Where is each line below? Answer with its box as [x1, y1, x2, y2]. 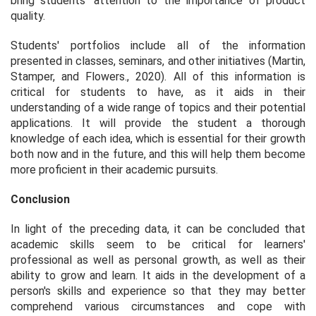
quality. [11, 8, 45, 23]
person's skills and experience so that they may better [11, 284, 305, 298]
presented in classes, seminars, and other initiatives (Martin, [11, 54, 305, 68]
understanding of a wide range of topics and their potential [11, 100, 305, 114]
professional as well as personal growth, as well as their [11, 253, 305, 267]
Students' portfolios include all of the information [11, 38, 305, 52]
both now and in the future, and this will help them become [11, 147, 305, 161]
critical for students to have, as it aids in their [11, 85, 305, 99]
